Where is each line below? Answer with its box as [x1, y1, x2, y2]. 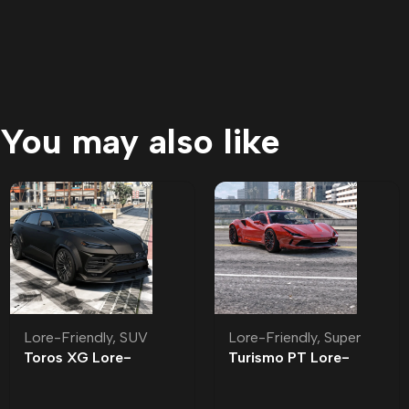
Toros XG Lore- [24, 348, 131, 366]
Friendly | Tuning [228, 368, 341, 386]
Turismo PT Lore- [228, 348, 350, 366]
